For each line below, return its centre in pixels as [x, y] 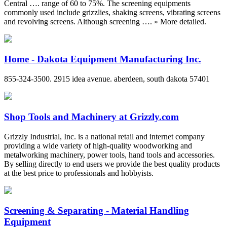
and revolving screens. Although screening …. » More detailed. [105, 21]
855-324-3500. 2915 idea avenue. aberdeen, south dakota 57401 [107, 79]
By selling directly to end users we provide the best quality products [112, 164]
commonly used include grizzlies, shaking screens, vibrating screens [112, 12]
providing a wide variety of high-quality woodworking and [98, 145]
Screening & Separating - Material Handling [97, 211]
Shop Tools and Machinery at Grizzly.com [91, 117]
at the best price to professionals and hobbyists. [79, 173]
